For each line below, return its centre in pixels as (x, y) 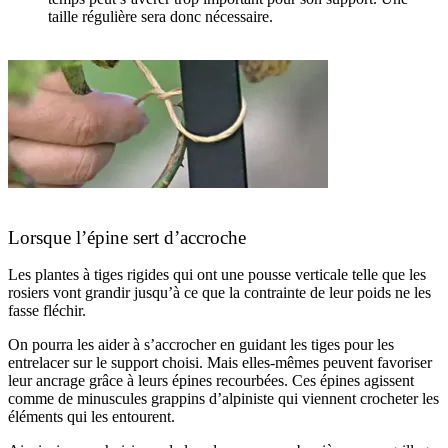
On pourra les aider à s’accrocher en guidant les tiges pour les (201, 344)
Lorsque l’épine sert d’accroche (127, 237)
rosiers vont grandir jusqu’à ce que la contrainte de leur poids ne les (219, 292)
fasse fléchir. (47, 310)
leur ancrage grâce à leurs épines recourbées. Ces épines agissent (211, 380)
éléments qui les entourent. (91, 416)
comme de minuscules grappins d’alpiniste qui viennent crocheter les (223, 398)
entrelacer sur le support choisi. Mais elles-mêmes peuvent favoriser (220, 362)
